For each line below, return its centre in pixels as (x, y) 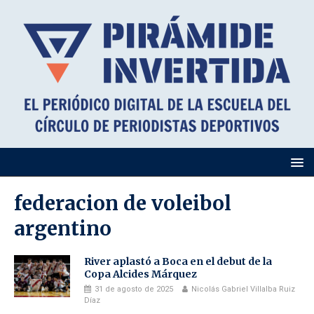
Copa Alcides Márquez (141, 274)
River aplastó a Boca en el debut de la (178, 261)
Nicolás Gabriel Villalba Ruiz (243, 289)
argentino (63, 228)
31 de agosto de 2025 (134, 289)
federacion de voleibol (123, 203)
